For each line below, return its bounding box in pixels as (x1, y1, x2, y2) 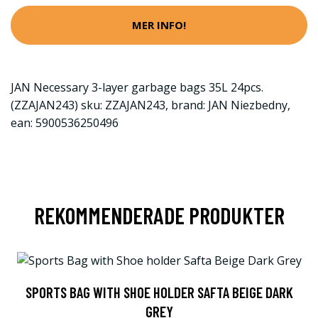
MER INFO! (132, 18, 186, 32)
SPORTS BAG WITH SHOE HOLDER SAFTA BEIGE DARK (25, 283, 293, 301)
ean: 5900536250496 (11, 114, 119, 131)
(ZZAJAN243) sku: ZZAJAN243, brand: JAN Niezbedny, (11, 97, 290, 113)
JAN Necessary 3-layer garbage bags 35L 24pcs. (11, 79, 263, 95)
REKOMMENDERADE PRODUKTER (33, 201, 285, 229)
